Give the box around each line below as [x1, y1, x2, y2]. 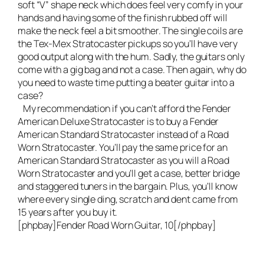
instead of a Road [156, 127, 229, 141]
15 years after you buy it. [18, 205, 118, 219]
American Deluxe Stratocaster [18, 114, 147, 128]
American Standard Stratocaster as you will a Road [18, 153, 230, 167]
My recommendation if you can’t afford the [18, 101, 202, 115]
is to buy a [147, 114, 190, 128]
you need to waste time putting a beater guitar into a [18, 75, 235, 89]
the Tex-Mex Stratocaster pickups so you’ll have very [18, 37, 237, 50]
